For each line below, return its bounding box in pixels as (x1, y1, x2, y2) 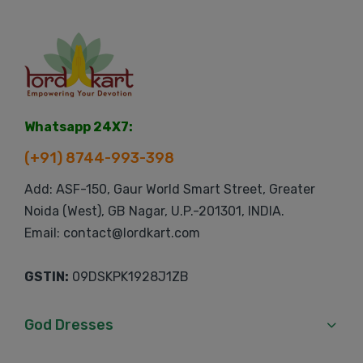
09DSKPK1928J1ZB (69, 269, 189, 284)
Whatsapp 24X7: (24, 119, 133, 135)
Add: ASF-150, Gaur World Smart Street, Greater (24, 181, 315, 197)
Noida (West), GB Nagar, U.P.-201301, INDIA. (24, 203, 284, 219)
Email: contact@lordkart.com (24, 225, 200, 241)
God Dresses (24, 316, 113, 334)
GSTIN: (24, 269, 69, 284)
